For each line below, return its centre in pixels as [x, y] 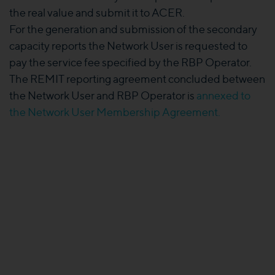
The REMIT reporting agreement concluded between [137, 79]
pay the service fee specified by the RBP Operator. [131, 62]
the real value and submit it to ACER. [97, 13]
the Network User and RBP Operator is [103, 95]
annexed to [223, 95]
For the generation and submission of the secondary [133, 29]
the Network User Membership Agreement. [116, 112]
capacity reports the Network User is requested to [128, 46]
